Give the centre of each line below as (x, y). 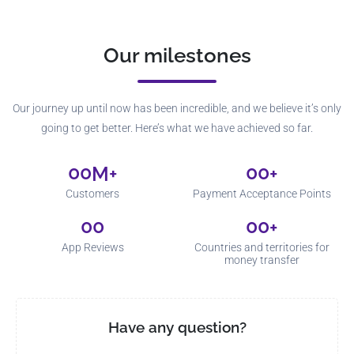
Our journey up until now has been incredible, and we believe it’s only (177, 108)
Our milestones (177, 55)
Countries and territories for (262, 247)
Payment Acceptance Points (262, 193)
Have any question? (177, 327)
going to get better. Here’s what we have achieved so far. (177, 128)
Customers (92, 193)
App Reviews (92, 247)
